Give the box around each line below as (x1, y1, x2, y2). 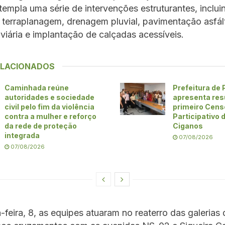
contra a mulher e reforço (5, 111, 96, 121)
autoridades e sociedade (5, 92, 94, 101)
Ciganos (173, 121, 203, 130)
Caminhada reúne (5, 83, 69, 92)
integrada (5, 131, 40, 140)
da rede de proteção (5, 121, 77, 130)
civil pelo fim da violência (5, 102, 94, 111)
